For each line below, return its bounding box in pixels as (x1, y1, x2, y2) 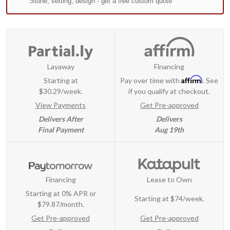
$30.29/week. (39, 87, 83, 96)
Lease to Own (146, 175, 192, 184)
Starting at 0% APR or (25, 188, 96, 198)
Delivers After (38, 114, 83, 124)
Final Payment (37, 125, 84, 135)
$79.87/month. (37, 199, 84, 208)
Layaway (47, 62, 74, 71)
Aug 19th (155, 125, 184, 135)
